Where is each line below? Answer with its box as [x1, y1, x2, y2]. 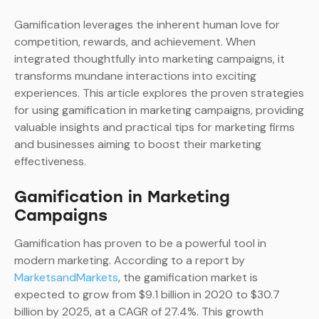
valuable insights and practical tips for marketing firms [14, 120, 295, 135]
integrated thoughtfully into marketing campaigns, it [14, 51, 285, 67]
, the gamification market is [118, 270, 258, 286]
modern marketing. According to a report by [14, 253, 245, 268]
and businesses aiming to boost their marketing [14, 137, 261, 152]
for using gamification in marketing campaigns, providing [14, 103, 304, 118]
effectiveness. [14, 154, 86, 169]
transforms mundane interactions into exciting [14, 68, 256, 84]
